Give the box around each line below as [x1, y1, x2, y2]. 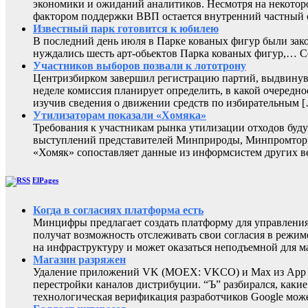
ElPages [32, 175, 58, 184]
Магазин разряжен [33, 253, 126, 265]
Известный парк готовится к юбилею [33, 22, 219, 34]
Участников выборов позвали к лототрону [33, 59, 246, 71]
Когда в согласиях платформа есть [33, 203, 203, 216]
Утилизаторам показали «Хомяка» [33, 109, 206, 121]
